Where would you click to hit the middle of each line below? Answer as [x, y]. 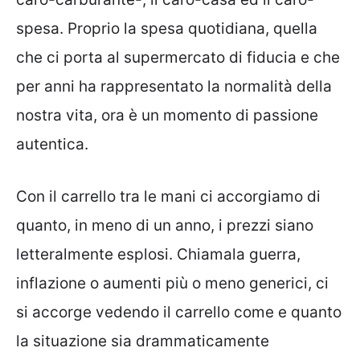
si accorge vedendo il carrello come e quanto [179, 312]
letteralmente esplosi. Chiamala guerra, [158, 254]
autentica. [52, 145]
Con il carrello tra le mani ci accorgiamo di [168, 196]
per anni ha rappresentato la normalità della [174, 87]
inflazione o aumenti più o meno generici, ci [172, 283]
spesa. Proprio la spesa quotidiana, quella [167, 29]
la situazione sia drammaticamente [143, 341]
